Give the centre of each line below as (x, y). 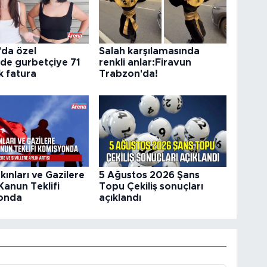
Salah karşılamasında (150, 52)
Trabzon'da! (129, 74)
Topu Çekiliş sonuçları (151, 186)
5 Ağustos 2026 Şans (150, 175)
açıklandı (120, 198)
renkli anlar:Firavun (145, 63)
